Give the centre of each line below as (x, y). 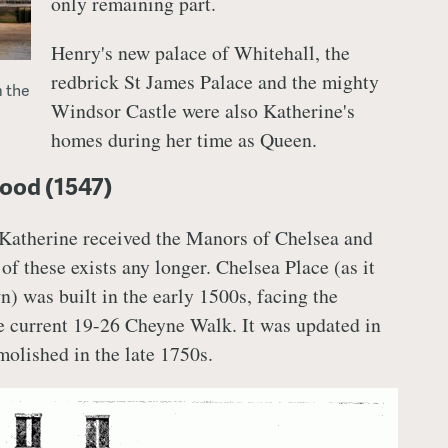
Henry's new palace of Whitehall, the (200, 52)
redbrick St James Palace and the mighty (214, 81)
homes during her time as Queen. (183, 139)
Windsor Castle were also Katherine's (202, 110)
